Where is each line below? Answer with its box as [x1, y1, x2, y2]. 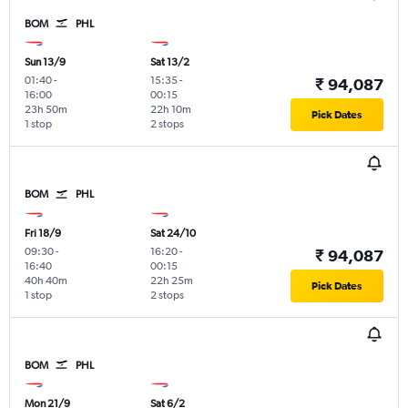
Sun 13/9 [25, 56, 66, 69]
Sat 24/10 [149, 226, 196, 240]
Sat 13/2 [149, 56, 189, 69]
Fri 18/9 [25, 226, 61, 240]
